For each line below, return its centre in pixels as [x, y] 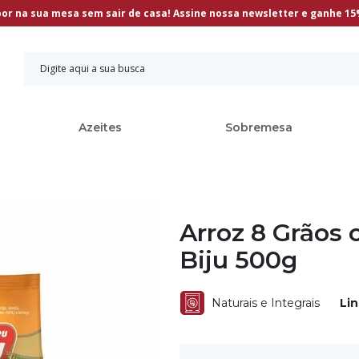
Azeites [100, 127]
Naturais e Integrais [266, 303]
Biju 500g [238, 260]
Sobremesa [259, 127]
